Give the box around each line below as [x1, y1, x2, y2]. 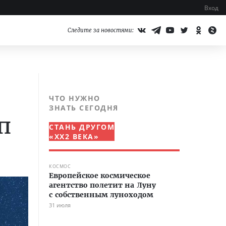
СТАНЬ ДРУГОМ [49, 122, 115, 132]
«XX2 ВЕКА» [49, 132, 99, 141]
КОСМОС [49, 163, 71, 169]
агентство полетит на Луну [49, 181, 156, 190]
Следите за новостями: [68, 27, 134, 34]
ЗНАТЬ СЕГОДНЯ [49, 103, 119, 112]
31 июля [49, 201, 71, 209]
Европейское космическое [49, 171, 150, 180]
